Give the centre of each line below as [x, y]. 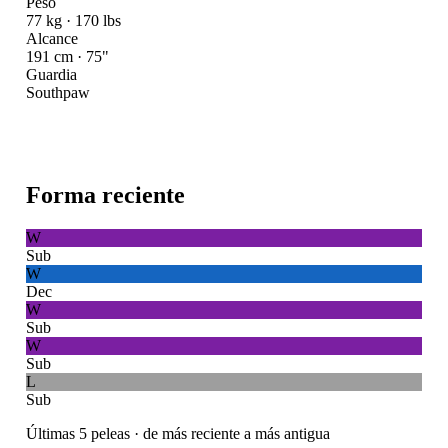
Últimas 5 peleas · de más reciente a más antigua [177, 433]
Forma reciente [105, 194]
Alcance [51, 38]
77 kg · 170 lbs [73, 20]
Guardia [51, 74]
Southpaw [57, 92]
